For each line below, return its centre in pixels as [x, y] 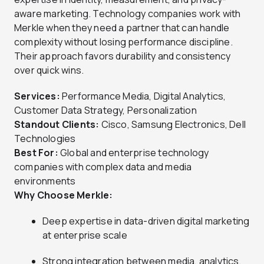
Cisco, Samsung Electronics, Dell [173, 124]
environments [45, 181]
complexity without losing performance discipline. [123, 42]
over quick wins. [49, 70]
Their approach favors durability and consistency [123, 56]
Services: [37, 96]
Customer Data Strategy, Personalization [105, 110]
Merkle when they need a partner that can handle [122, 27]
